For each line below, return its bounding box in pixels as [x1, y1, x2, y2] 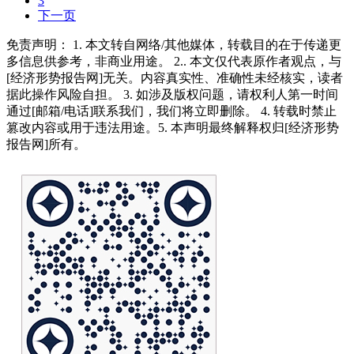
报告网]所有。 [6, 137, 86, 151]
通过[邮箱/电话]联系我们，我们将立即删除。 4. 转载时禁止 [6, 104, 337, 118]
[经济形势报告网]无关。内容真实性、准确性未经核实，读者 [6, 70, 343, 85]
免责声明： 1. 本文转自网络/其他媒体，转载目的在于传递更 [6, 37, 341, 51]
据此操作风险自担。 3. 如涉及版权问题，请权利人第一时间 [6, 87, 338, 101]
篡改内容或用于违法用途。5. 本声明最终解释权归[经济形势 [6, 120, 339, 134]
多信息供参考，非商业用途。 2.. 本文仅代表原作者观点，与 [6, 54, 341, 68]
